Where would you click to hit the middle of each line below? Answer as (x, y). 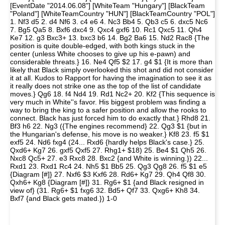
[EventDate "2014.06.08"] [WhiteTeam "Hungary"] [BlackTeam (107, 6)
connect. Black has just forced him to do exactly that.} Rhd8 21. (110, 118)
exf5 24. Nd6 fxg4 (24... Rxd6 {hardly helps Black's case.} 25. (107, 142)
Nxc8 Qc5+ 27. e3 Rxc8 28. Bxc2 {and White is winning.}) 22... (109, 158)
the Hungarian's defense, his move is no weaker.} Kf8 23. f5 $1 (110, 134)
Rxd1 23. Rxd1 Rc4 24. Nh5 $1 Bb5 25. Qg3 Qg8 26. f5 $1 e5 (108, 166)
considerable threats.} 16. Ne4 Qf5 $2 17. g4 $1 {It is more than (111, 62)
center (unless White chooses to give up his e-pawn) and (100, 54)
